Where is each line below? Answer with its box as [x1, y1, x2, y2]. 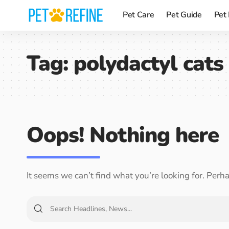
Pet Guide [166, 9, 202, 20]
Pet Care [123, 9, 154, 20]
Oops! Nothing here [27, 121, 219, 150]
